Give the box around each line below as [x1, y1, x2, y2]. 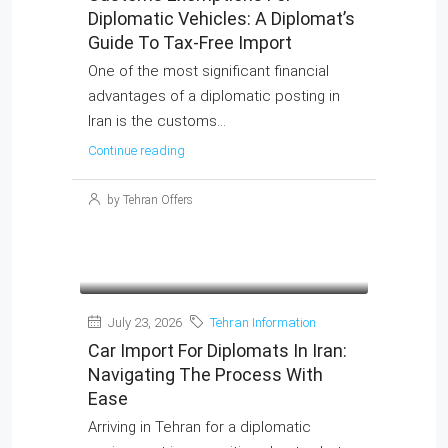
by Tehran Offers [104, 193, 193, 207]
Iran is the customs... [88, 112, 226, 130]
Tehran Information [210, 315, 316, 330]
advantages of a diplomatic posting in [88, 87, 340, 105]
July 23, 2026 [105, 315, 182, 330]
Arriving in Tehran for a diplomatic [88, 418, 311, 436]
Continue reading [88, 143, 185, 158]
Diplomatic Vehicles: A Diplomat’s [88, 8, 355, 29]
